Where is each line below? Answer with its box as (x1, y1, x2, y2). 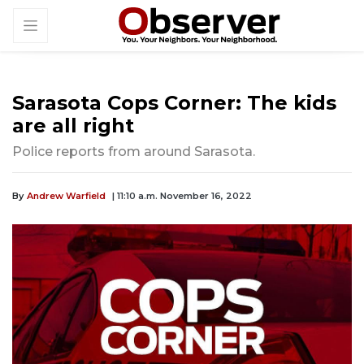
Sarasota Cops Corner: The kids (12, 91, 336, 115)
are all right (12, 114, 134, 138)
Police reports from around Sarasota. (12, 144, 255, 160)
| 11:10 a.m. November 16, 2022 (112, 190, 252, 202)
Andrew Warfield (27, 190, 106, 202)
